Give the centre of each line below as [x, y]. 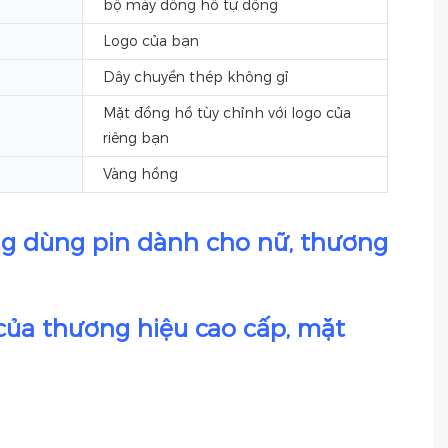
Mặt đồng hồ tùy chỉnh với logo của [227, 113]
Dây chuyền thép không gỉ [196, 77]
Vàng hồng [140, 174]
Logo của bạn [151, 41]
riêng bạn [136, 138]
